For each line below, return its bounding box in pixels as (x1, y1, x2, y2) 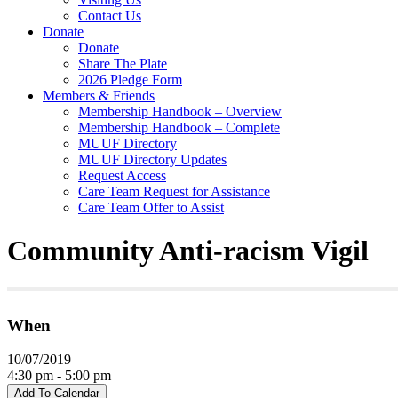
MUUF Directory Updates (78, 151, 227, 167)
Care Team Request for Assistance (78, 183, 270, 199)
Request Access (78, 167, 166, 183)
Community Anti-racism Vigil (7, 235, 369, 267)
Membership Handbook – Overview (78, 103, 282, 119)
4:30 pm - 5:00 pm (7, 368, 111, 384)
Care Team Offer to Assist (78, 199, 224, 215)
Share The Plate (78, 55, 167, 71)
